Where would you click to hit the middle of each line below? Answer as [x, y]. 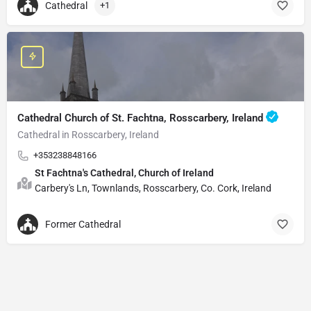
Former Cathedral [83, 225]
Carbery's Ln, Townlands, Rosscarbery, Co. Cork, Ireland [153, 188]
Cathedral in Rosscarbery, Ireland [88, 134]
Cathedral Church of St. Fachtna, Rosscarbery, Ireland [142, 118]
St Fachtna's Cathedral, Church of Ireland [124, 173]
